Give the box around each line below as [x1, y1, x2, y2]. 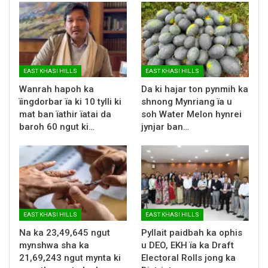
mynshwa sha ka [19, 239, 89, 251]
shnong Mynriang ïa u [141, 96, 232, 107]
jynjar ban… [141, 121, 189, 132]
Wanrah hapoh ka [19, 83, 94, 95]
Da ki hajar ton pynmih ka [141, 83, 248, 95]
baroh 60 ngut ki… [19, 121, 95, 132]
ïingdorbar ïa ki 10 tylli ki [19, 96, 121, 107]
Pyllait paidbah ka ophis [141, 227, 242, 238]
